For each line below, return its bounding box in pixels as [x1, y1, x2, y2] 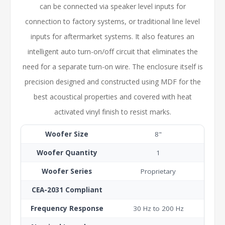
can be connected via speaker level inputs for [39, 1, 186, 11]
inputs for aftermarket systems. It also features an [31, 31, 194, 41]
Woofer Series [42, 166, 92, 176]
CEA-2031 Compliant [31, 185, 102, 194]
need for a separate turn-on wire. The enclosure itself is [22, 61, 203, 71]
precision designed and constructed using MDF [24, 76, 179, 86]
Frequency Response [30, 203, 103, 213]
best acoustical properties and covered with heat [33, 91, 192, 101]
